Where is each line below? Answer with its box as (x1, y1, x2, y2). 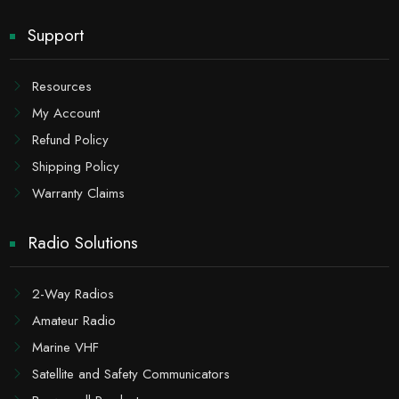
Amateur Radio (32, 311, 117, 331)
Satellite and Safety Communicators (32, 364, 231, 385)
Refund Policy (32, 130, 110, 151)
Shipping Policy (32, 157, 120, 177)
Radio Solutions (28, 231, 139, 256)
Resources (32, 77, 93, 97)
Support (28, 23, 85, 48)
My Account (32, 103, 101, 124)
